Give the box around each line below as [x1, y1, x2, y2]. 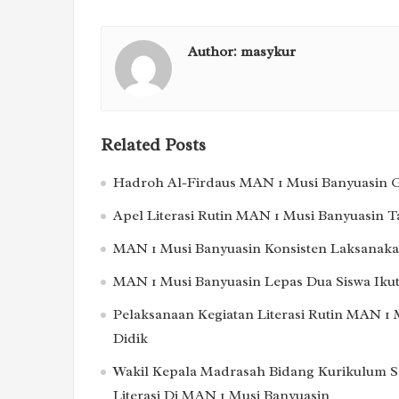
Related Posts [101, 134, 206, 156]
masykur [240, 42, 296, 61]
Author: [188, 42, 240, 61]
